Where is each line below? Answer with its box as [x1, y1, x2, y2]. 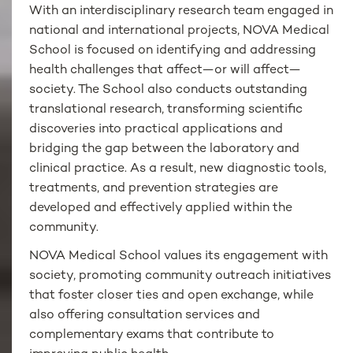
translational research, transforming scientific [29, 103, 303, 117]
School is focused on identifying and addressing [29, 44, 317, 58]
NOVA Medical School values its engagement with [29, 250, 329, 264]
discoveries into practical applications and [29, 123, 284, 137]
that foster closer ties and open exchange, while [29, 289, 314, 303]
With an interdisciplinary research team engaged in [29, 5, 334, 19]
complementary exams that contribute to [29, 329, 275, 343]
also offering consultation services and [29, 309, 261, 323]
